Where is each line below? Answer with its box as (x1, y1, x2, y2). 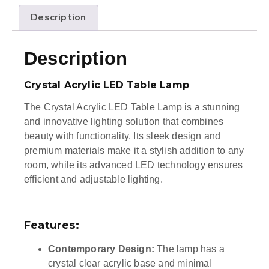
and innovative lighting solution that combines (24, 116, 224, 127)
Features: (24, 218, 79, 232)
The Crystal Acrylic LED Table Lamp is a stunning (24, 102, 240, 113)
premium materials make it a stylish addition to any (24, 145, 244, 156)
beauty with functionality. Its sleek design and (24, 131, 221, 142)
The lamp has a (154, 243, 225, 254)
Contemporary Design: (48, 243, 154, 254)
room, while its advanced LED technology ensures (24, 160, 243, 171)
